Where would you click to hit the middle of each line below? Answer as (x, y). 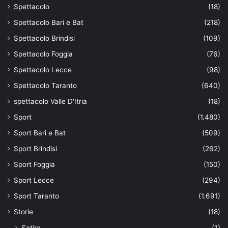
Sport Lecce (34, 180)
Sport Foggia (34, 165)
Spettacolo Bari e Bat (49, 23)
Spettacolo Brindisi (44, 38)
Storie (23, 212)
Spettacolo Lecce (43, 70)
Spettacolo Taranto (45, 86)
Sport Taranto (36, 196)
